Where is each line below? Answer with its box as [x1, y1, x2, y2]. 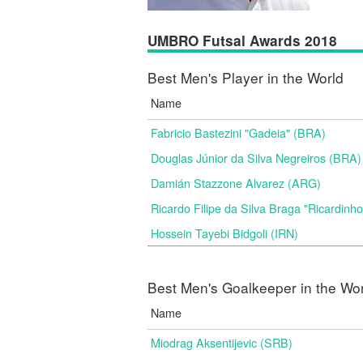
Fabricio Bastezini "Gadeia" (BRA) [151, 124, 326, 141]
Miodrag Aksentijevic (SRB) [151, 334, 293, 351]
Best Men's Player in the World [147, 67, 344, 88]
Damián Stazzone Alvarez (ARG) [151, 174, 321, 191]
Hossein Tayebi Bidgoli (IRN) [151, 224, 298, 241]
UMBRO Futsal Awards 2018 [147, 31, 337, 50]
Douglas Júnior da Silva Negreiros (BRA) [151, 149, 361, 166]
